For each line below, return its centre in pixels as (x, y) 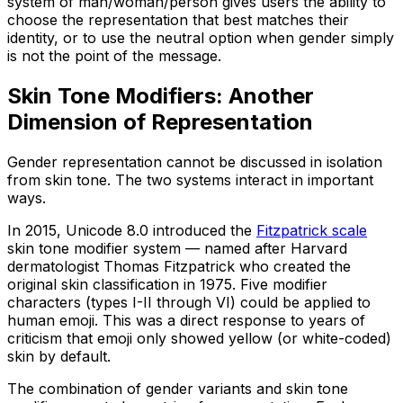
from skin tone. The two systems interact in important (190, 180)
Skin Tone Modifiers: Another (161, 96)
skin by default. (59, 357)
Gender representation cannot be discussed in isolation (195, 162)
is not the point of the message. (114, 56)
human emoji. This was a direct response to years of (186, 321)
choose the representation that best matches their (178, 20)
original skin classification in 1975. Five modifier (167, 285)
